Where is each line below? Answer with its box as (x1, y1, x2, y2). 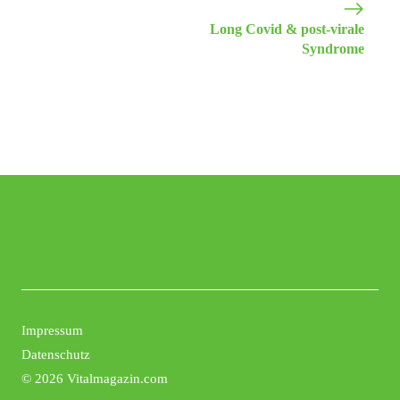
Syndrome (302, 41, 364, 57)
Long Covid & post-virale (210, 21, 364, 37)
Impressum (21, 323, 83, 338)
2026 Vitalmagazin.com (35, 371, 168, 387)
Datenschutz (21, 347, 90, 362)
